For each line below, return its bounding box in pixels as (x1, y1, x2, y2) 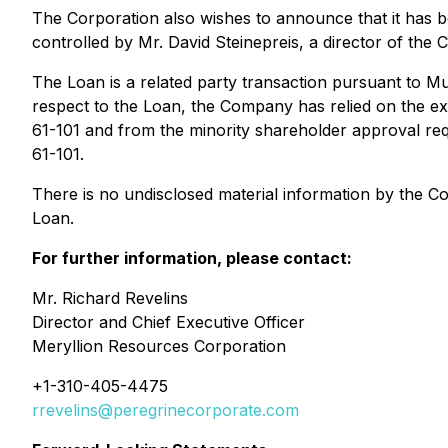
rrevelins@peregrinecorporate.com (32, 400, 299, 420)
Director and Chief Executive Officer (32, 312, 305, 332)
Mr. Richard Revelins (32, 288, 188, 308)
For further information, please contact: (32, 248, 352, 268)
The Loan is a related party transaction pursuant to (32, 72, 426, 92)
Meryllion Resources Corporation (32, 336, 286, 356)
